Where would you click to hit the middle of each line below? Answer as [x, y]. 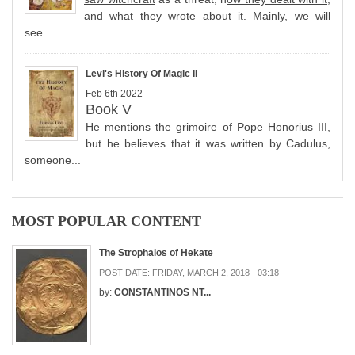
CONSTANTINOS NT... [162, 293]
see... [38, 33]
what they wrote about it [176, 16]
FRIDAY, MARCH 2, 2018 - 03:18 [216, 273]
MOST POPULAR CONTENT [107, 221]
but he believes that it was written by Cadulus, [208, 144]
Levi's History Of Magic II [141, 74]
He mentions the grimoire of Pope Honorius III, [208, 127]
